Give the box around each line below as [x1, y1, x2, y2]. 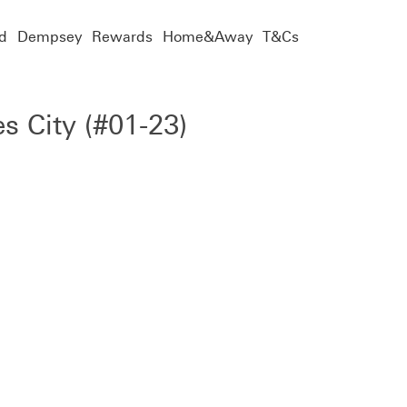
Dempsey [16, 27, 82, 45]
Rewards [91, 27, 153, 45]
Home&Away [162, 27, 253, 45]
